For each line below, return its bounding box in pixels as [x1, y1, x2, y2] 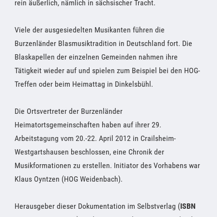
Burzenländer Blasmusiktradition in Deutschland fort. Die [15, 38, 192, 48]
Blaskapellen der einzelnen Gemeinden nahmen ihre [15, 52, 178, 62]
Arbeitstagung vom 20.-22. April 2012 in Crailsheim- [15, 133, 176, 143]
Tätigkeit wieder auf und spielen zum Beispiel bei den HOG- [15, 65, 200, 75]
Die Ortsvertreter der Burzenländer [15, 106, 123, 116]
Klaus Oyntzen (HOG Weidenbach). [15, 174, 123, 184]
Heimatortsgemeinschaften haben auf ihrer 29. [15, 120, 161, 129]
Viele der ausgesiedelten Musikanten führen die [15, 25, 165, 34]
